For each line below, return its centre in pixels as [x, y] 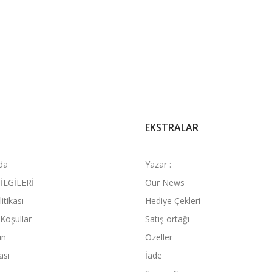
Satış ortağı [167, 219]
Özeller [159, 237]
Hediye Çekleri [173, 201]
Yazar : [158, 164]
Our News [165, 182]
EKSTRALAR [172, 127]
